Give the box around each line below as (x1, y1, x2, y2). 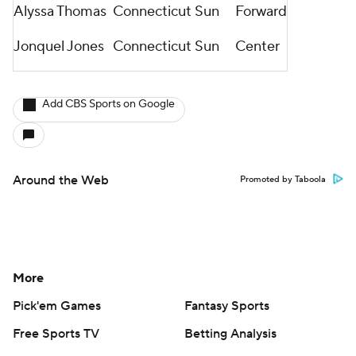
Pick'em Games (13, 298, 101, 314)
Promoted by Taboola (240, 174, 326, 185)
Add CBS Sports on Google (42, 97, 175, 111)
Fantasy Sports (184, 298, 269, 314)
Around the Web (13, 172, 109, 188)
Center (235, 37, 280, 56)
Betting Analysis (184, 326, 277, 342)
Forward (235, 2, 287, 21)
